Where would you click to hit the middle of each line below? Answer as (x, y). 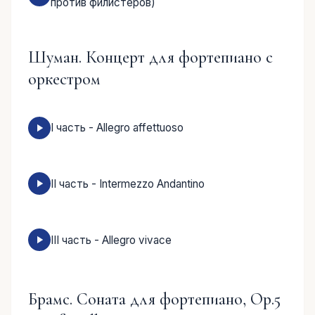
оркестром (64, 79)
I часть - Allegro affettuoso (117, 128)
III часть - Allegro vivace (111, 240)
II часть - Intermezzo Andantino (128, 184)
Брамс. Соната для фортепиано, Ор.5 (154, 299)
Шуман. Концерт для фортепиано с (150, 58)
